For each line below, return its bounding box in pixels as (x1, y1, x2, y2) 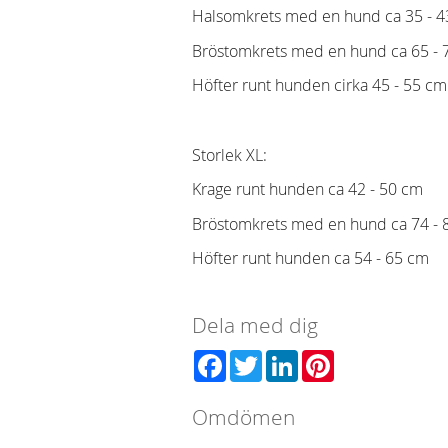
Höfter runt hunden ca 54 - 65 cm (192, 247, 429, 270)
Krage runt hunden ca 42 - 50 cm (192, 178, 423, 201)
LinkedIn (298, 346, 359, 369)
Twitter (262, 346, 311, 369)
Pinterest (334, 346, 397, 369)
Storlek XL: (192, 143, 267, 166)
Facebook (226, 346, 295, 369)
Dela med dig (192, 311, 318, 340)
